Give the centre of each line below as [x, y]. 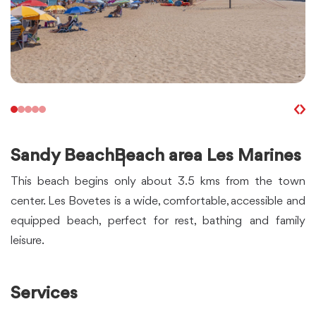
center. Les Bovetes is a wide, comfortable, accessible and [158, 201]
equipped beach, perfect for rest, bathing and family [158, 221]
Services [44, 293]
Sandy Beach [62, 156]
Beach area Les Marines [208, 156]
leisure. [28, 241]
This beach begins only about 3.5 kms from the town [158, 181]
